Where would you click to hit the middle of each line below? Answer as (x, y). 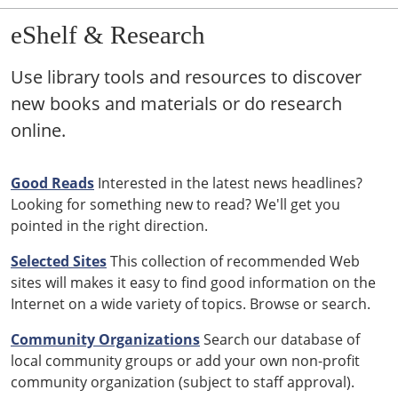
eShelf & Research (108, 35)
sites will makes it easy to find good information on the (193, 283)
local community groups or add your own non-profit (185, 361)
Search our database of (280, 339)
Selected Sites (59, 261)
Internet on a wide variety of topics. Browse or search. (191, 304)
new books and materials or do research (176, 103)
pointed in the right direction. (109, 226)
